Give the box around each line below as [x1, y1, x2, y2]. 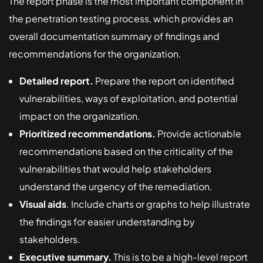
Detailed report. [19, 75, 93, 87]
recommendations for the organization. [9, 48, 181, 60]
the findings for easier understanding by [19, 215, 195, 228]
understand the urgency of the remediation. [19, 180, 213, 193]
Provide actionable [156, 127, 241, 140]
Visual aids [19, 198, 66, 211]
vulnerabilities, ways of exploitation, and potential [19, 92, 238, 105]
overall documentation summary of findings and [9, 30, 220, 43]
